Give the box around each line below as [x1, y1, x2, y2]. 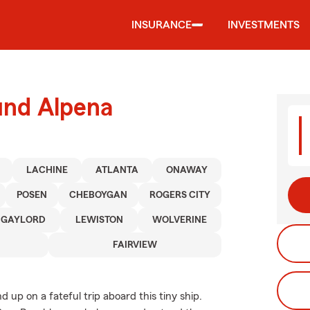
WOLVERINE [152, 215, 207, 225]
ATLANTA [95, 165, 138, 175]
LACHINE [26, 165, 68, 175]
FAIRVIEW [112, 240, 157, 250]
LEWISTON [75, 215, 123, 225]
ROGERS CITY [149, 190, 210, 200]
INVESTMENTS [228, 19, 300, 30]
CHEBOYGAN [69, 190, 127, 200]
